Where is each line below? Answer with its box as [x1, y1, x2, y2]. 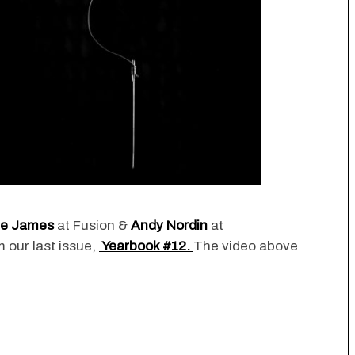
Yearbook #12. [99, 238, 193, 254]
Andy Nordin [128, 217, 211, 233]
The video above [193, 238, 298, 254]
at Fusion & [54, 217, 128, 233]
